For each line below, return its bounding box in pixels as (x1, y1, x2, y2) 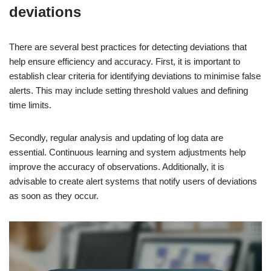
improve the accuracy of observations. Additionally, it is (9, 162, 224, 172)
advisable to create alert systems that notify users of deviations (9, 176, 257, 187)
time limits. (9, 100, 51, 111)
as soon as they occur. (9, 191, 99, 201)
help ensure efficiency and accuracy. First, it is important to (9, 56, 240, 67)
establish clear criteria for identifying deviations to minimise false (9, 71, 261, 82)
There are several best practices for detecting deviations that (9, 42, 247, 53)
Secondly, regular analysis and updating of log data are (9, 132, 223, 143)
